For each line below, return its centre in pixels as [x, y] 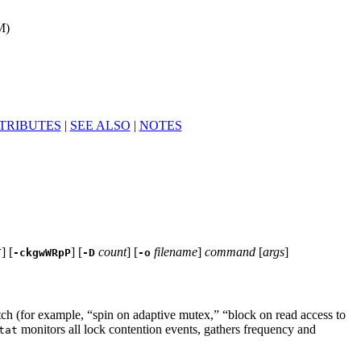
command [230, 251]
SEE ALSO [100, 125]
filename [176, 251]
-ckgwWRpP [42, 252]
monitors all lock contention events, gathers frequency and [167, 330]
